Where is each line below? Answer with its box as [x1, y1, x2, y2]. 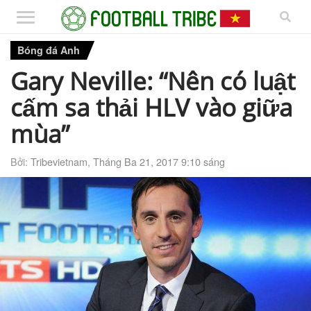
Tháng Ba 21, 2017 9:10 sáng [93, 153, 225, 169]
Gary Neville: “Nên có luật [10, 63, 295, 97]
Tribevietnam [31, 153, 87, 169]
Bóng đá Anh [17, 43, 80, 57]
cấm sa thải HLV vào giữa [10, 90, 292, 124]
